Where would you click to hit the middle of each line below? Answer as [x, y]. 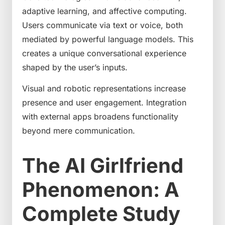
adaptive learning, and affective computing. [104, 11]
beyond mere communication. [79, 131]
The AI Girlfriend [103, 166]
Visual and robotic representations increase [104, 89]
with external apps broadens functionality [100, 117]
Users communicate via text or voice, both [102, 25]
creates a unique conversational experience [104, 53]
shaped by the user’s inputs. [75, 67]
